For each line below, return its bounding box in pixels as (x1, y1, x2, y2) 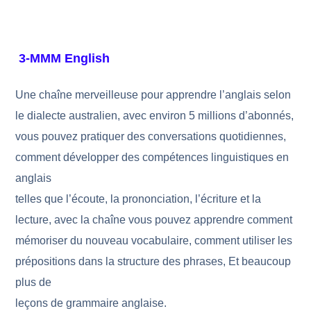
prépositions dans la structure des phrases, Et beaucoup (15, 255, 292, 267)
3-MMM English (15, 51, 110, 65)
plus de (15, 276, 52, 288)
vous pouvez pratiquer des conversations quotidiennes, (15, 131, 287, 142)
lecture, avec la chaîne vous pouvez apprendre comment (15, 214, 293, 226)
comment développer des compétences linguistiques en (15, 151, 289, 163)
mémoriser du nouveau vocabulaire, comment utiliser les (15, 235, 293, 246)
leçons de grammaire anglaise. (15, 297, 167, 309)
